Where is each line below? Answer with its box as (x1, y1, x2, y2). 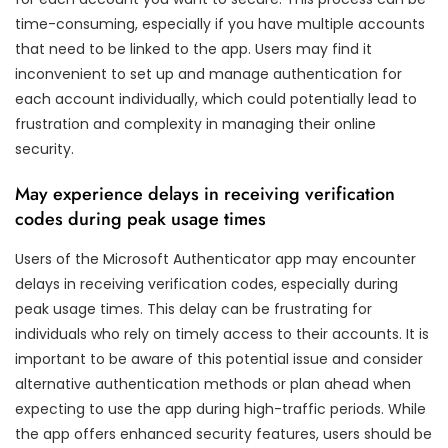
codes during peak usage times (15, 205, 266, 232)
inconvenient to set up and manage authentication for (15, 63, 402, 84)
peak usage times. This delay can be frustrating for (15, 298, 372, 319)
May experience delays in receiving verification (15, 180, 395, 207)
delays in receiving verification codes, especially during (15, 273, 398, 294)
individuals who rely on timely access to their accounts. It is (15, 323, 429, 344)
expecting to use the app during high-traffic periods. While (15, 398, 426, 419)
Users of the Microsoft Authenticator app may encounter (15, 248, 416, 269)
